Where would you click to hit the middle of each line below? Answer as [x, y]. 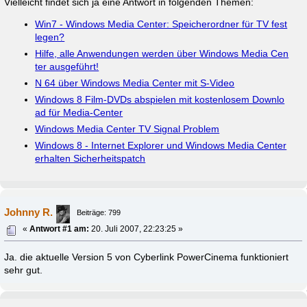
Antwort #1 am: [60, 229]
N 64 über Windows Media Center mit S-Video [135, 84]
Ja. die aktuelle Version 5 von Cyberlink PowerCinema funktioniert [147, 257]
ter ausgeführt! [67, 67]
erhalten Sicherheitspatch [90, 159]
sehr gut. [24, 270]
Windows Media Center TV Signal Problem [127, 130]
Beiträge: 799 [99, 212]
